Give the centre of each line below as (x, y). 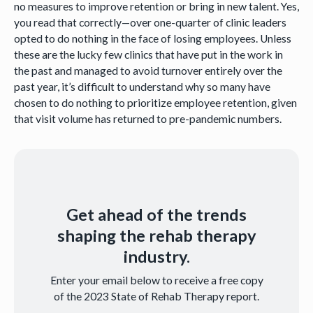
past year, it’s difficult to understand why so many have (142, 87)
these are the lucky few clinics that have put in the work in (148, 54)
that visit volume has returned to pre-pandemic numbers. (147, 119)
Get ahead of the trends (156, 214)
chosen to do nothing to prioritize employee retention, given (155, 103)
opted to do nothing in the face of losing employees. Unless (152, 38)
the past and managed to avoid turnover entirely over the (148, 71)
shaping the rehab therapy (156, 235)
